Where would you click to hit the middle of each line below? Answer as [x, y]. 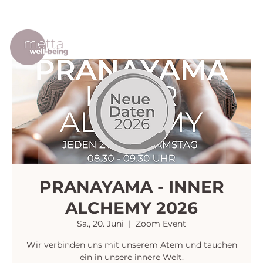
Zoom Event [161, 224]
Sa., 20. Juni [100, 224]
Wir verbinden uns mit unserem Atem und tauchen [131, 245]
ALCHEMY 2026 [131, 208]
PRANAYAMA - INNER [131, 187]
